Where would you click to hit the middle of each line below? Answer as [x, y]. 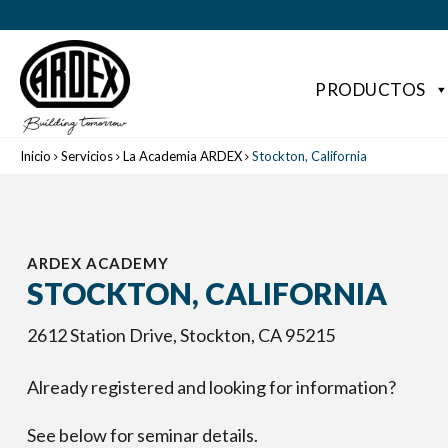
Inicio [35, 156]
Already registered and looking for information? [211, 387]
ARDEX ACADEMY [98, 263]
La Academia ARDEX [182, 156]
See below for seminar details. [142, 435]
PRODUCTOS [370, 89]
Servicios [87, 156]
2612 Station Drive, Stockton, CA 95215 [181, 335]
